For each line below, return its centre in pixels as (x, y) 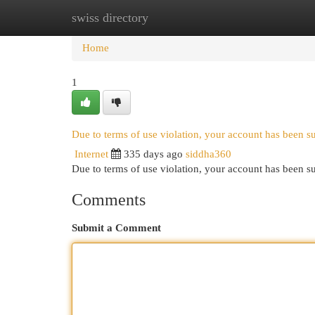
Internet (91, 154)
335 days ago (153, 154)
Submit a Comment (116, 228)
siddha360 (208, 154)
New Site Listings (179, 18)
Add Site (257, 18)
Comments (109, 200)
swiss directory (110, 18)
